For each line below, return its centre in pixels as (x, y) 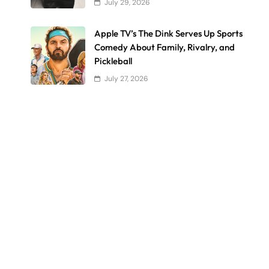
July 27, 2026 (127, 78)
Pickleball (113, 61)
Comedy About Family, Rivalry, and (165, 47)
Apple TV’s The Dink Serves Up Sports (169, 33)
